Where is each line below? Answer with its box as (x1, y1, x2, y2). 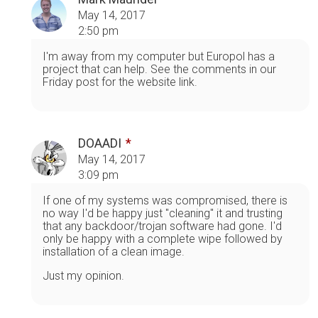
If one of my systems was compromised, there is (43, 193, 287, 207)
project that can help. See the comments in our (43, 62, 276, 76)
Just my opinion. (43, 268, 124, 283)
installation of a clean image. (43, 244, 185, 258)
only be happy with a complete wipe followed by (43, 231, 283, 246)
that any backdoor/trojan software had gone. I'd (43, 219, 282, 233)
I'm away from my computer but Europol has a (43, 49, 275, 63)
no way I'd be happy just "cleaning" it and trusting (43, 206, 283, 220)
